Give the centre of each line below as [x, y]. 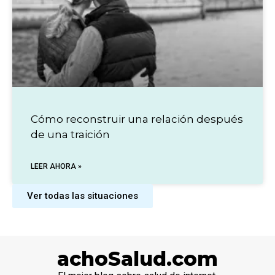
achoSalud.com [137, 258]
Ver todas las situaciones [83, 196]
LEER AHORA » [56, 166]
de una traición [70, 134]
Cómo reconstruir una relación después [137, 119]
